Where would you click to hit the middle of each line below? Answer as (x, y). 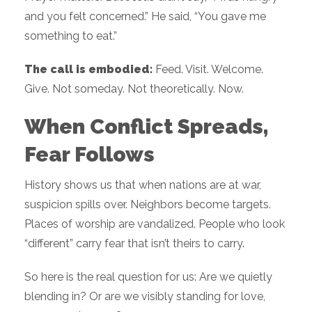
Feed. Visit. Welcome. (208, 70)
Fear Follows (89, 155)
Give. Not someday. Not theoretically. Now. (134, 89)
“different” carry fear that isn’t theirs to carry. (134, 244)
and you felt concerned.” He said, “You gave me (145, 17)
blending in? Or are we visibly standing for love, (145, 297)
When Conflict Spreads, (147, 127)
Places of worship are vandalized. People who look (155, 224)
